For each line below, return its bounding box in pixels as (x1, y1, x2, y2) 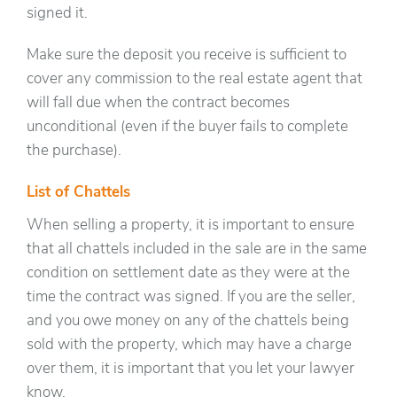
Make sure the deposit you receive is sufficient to (27, 48, 346, 64)
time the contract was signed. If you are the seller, (27, 290, 355, 306)
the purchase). (27, 144, 121, 160)
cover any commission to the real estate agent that (27, 72, 362, 88)
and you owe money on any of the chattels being (27, 314, 349, 330)
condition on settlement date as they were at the (27, 266, 350, 282)
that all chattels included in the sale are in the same (27, 242, 367, 258)
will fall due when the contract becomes (27, 96, 290, 112)
